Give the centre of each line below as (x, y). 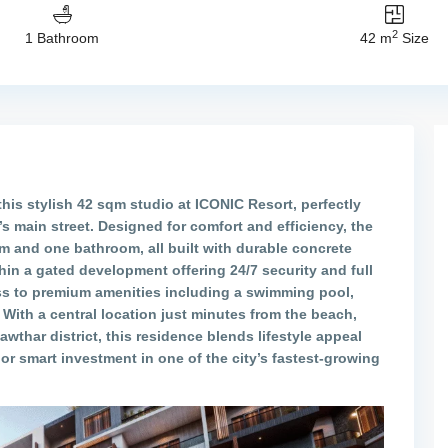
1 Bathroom (62, 38)
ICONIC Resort (244, 203)
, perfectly (327, 203)
